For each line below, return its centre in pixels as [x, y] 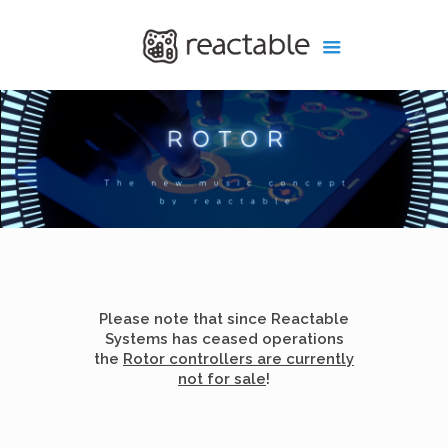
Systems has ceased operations [224, 339]
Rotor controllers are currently [238, 359]
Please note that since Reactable [224, 319]
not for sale [222, 379]
